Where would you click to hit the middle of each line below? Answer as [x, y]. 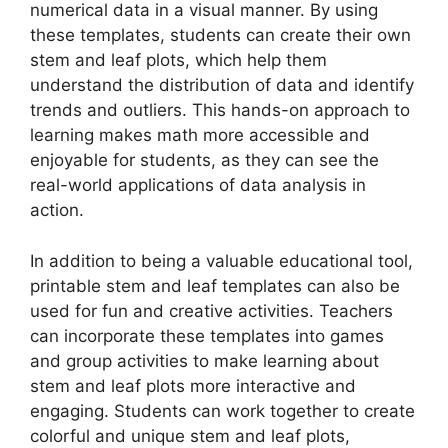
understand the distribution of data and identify [222, 85]
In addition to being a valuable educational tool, [221, 260]
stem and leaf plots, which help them [178, 60]
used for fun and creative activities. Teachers [211, 310]
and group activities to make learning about [204, 360]
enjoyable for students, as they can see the [204, 160]
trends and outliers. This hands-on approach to [220, 110]
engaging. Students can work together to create [222, 410]
